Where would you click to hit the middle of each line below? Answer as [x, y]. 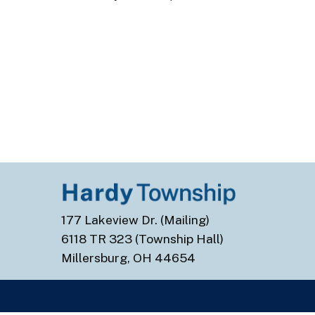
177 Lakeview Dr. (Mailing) [135, 219]
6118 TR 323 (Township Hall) [142, 238]
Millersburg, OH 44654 [128, 257]
